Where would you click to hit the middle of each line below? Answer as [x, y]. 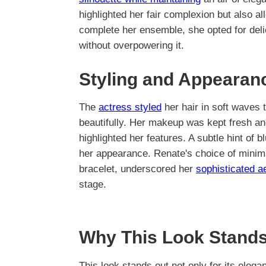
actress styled [130, 107]
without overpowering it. [132, 46]
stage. [93, 185]
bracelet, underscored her [137, 169]
